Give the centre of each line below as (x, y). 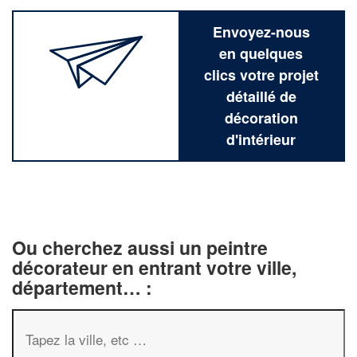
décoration (261, 118)
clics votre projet (261, 75)
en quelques (261, 53)
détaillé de (261, 96)
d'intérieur (261, 139)
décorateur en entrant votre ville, (154, 267)
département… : (82, 287)
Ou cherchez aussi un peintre (140, 247)
